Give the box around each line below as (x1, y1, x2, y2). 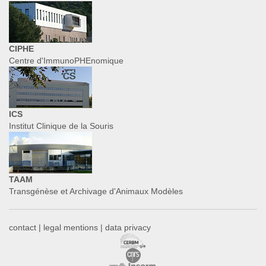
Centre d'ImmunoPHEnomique (9, 56, 123, 66)
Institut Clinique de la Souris (9, 121, 113, 131)
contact (9, 223, 36, 233)
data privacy (105, 223, 151, 233)
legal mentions (43, 223, 98, 233)
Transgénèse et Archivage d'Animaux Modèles (9, 186, 183, 197)
